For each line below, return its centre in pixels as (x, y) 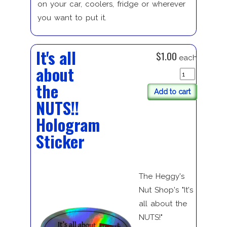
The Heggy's (161, 176)
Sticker (60, 141)
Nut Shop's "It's (166, 190)
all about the (163, 203)
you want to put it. (72, 18)
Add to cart (172, 92)
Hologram (68, 125)
